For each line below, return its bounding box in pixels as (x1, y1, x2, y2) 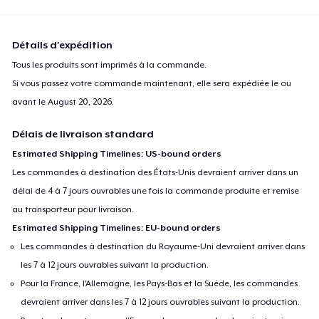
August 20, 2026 (48, 96, 113, 107)
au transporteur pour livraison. (12, 204, 135, 214)
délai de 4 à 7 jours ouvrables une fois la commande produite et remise (12, 185, 300, 196)
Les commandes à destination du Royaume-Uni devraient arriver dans (21, 241, 305, 251)
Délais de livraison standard (12, 127, 155, 140)
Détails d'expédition (12, 38, 113, 51)
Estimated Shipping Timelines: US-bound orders (12, 148, 222, 159)
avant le (12, 96, 48, 107)
